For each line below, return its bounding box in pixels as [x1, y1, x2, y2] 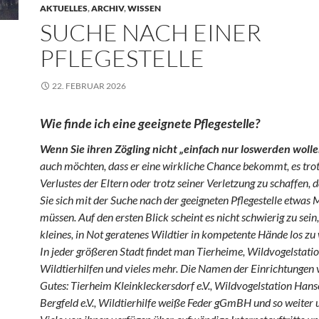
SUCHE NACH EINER [40, 18, 261, 47]
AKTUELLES [40, 3, 88, 14]
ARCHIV [91, 3, 124, 14]
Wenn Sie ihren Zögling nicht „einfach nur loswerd [40, 142, 278, 155]
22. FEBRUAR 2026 [52, 80, 126, 91]
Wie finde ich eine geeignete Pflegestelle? [40, 115, 260, 131]
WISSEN [127, 3, 161, 14]
